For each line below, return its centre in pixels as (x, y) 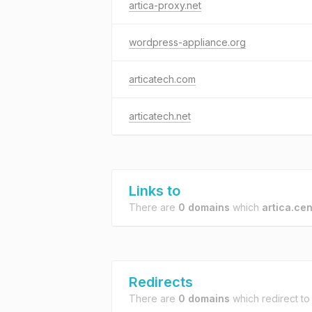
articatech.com (162, 79)
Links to (155, 191)
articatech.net (160, 116)
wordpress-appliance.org (187, 42)
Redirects (161, 282)
